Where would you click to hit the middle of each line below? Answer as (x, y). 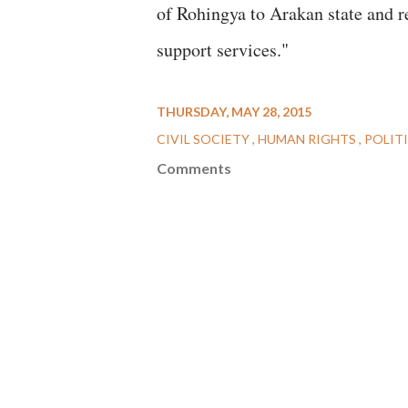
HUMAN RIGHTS (308, 139)
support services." (223, 50)
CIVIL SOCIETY (204, 139)
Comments (194, 168)
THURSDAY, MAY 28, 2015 (234, 112)
